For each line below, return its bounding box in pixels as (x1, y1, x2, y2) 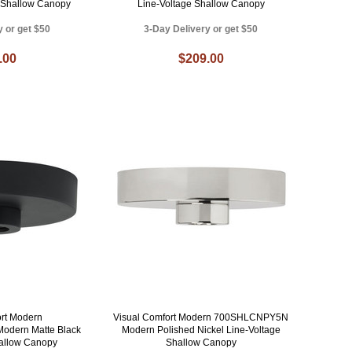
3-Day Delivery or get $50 (144, 23, 258, 35)
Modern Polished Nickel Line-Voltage (121, 324, 280, 336)
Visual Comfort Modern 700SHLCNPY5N (113, 312, 289, 324)
